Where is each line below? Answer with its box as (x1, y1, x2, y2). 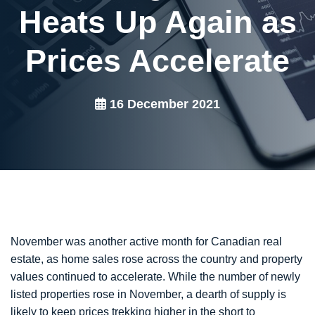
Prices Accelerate (25, 43, 290, 79)
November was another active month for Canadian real (11, 236, 282, 248)
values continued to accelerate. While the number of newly (11, 271, 300, 283)
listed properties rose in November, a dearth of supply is (11, 288, 286, 301)
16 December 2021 (106, 97, 220, 112)
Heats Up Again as (18, 4, 297, 41)
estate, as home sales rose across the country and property (11, 253, 302, 266)
